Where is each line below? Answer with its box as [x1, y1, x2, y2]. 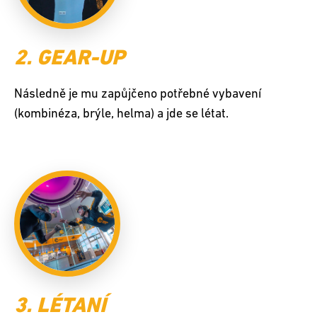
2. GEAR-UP [14, 47, 125, 70]
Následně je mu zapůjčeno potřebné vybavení [14, 88, 261, 102]
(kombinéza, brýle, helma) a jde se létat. [14, 108, 229, 122]
